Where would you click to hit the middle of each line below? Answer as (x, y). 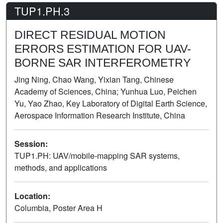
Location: (32, 196)
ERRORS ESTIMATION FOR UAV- (103, 49)
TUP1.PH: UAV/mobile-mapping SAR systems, (97, 155)
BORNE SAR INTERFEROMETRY (103, 62)
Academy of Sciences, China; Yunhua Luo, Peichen (106, 91)
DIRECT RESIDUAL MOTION (90, 35)
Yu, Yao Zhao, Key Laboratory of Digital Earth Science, (111, 103)
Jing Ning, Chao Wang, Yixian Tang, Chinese (94, 79)
